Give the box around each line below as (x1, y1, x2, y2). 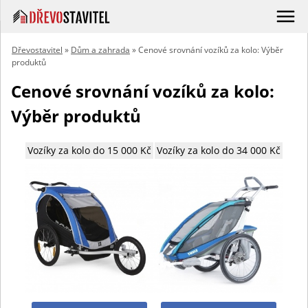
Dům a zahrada (71, 44, 130, 56)
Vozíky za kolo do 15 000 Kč (27, 144, 151, 157)
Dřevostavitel (12, 44, 63, 56)
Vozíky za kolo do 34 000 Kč (157, 144, 280, 157)
